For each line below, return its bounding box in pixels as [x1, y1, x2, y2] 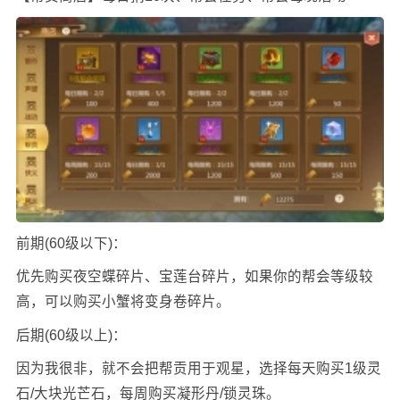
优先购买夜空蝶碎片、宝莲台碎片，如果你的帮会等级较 [15, 269, 373, 285]
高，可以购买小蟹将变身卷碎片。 [15, 294, 230, 310]
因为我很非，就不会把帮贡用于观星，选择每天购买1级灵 [15, 361, 381, 377]
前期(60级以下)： [15, 235, 127, 251]
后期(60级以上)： [15, 327, 127, 343]
